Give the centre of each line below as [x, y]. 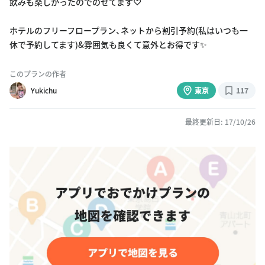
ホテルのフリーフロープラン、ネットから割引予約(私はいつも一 [129, 30]
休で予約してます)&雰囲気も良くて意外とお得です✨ [108, 44]
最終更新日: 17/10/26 [220, 122]
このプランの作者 [38, 74]
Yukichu [44, 90]
